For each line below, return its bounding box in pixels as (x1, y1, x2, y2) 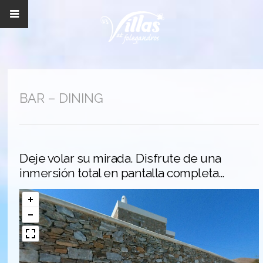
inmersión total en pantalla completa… (19, 166, 224, 180)
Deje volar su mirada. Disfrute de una (19, 151, 221, 166)
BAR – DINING (19, 90, 104, 106)
